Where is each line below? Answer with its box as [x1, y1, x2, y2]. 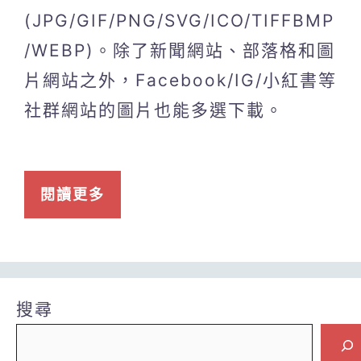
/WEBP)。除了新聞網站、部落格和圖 [24, 39, 335, 60]
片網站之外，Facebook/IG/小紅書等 [24, 69, 337, 90]
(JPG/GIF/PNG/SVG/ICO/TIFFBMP [24, 10, 334, 31]
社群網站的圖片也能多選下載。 [24, 99, 284, 120]
